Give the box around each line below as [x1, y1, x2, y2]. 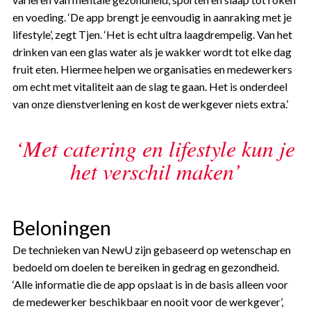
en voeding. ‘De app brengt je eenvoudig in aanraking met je [12, 10, 292, 24]
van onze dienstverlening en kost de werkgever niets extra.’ [12, 96, 288, 110]
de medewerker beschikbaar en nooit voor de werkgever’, [12, 294, 283, 308]
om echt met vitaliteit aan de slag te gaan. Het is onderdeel [12, 79, 287, 93]
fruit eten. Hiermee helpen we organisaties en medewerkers [12, 62, 292, 76]
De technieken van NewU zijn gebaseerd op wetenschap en [12, 242, 291, 256]
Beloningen [12, 215, 111, 239]
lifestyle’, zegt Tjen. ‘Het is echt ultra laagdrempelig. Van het [12, 27, 292, 41]
